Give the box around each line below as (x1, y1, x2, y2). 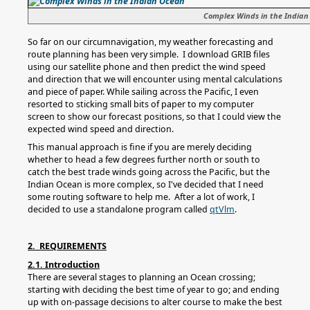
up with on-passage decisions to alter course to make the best (28, 295, 282, 308)
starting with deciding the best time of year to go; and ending (28, 283, 280, 295)
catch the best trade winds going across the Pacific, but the (28, 166, 270, 178)
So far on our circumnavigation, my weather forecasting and (28, 35, 273, 48)
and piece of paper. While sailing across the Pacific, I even (28, 85, 259, 98)
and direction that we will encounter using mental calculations (28, 73, 282, 85)
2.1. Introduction (28, 258, 100, 271)
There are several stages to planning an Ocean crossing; (28, 271, 255, 283)
